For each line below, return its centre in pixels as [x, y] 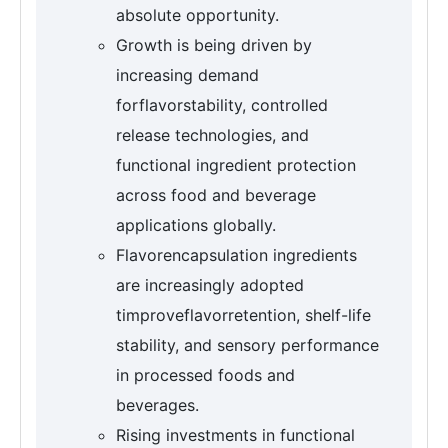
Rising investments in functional [235, 435]
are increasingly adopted [210, 285]
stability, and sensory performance [247, 345]
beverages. [157, 405]
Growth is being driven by [214, 45]
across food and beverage [216, 195]
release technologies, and [212, 135]
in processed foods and [205, 375]
